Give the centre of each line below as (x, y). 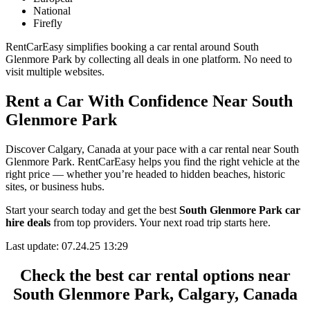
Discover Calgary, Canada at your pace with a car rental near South (152, 149)
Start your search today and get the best (92, 210)
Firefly (48, 24)
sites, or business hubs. (55, 187)
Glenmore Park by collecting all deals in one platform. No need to (149, 60)
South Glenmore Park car (240, 210)
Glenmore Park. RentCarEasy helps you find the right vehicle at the (153, 162)
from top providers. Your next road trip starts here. (161, 223)
